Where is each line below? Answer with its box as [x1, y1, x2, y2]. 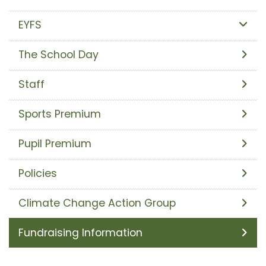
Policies [18, 166, 57, 181]
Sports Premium [18, 107, 101, 122]
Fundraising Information [18, 226, 142, 240]
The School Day [18, 47, 99, 62]
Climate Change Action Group [18, 196, 176, 211]
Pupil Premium [18, 137, 91, 151]
